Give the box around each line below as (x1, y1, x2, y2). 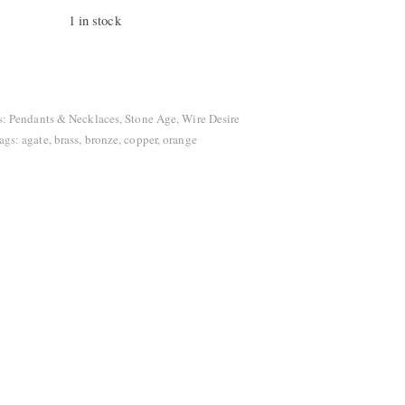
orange (163, 131, 197, 147)
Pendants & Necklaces (9, 110, 120, 127)
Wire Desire (182, 110, 240, 127)
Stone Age (125, 110, 177, 127)
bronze (84, 131, 119, 147)
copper (124, 131, 157, 147)
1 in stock (68, 11, 121, 29)
